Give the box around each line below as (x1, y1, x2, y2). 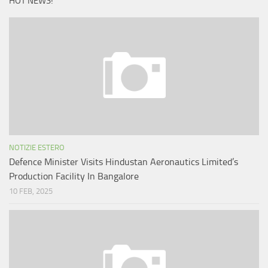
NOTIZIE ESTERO (9, 143, 65, 153)
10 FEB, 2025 (9, 187, 53, 196)
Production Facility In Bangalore (9, 170, 139, 182)
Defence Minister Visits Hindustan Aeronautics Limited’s (9, 156, 238, 168)
